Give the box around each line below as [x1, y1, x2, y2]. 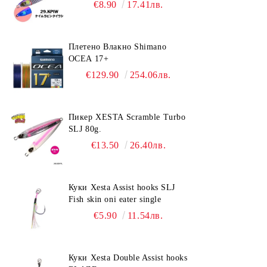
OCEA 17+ [68, 54, 109, 63]
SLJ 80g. [68, 125, 102, 133]
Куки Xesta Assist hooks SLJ [68, 183, 175, 192]
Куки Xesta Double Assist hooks [68, 253, 188, 262]
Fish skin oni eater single [68, 195, 162, 204]
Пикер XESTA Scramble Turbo [68, 113, 186, 122]
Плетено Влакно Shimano [68, 42, 167, 51]
